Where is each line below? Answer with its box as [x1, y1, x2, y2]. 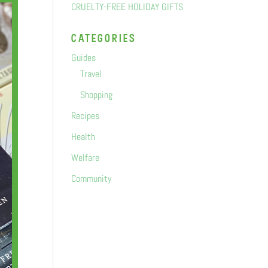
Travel [80, 68, 102, 80]
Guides [71, 51, 96, 64]
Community [71, 172, 112, 185]
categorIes [71, 32, 137, 44]
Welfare [71, 151, 100, 164]
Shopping [80, 89, 113, 101]
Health [71, 130, 96, 143]
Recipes [71, 109, 100, 122]
